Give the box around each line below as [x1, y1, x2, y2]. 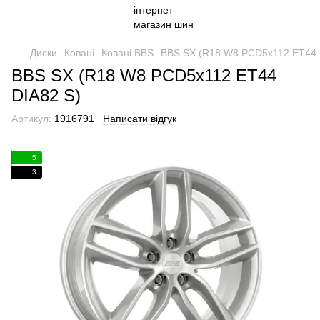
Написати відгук [103, 113, 176, 124]
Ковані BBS [101, 47, 154, 59]
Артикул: [11, 113, 51, 124]
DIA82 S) [11, 86, 81, 105]
